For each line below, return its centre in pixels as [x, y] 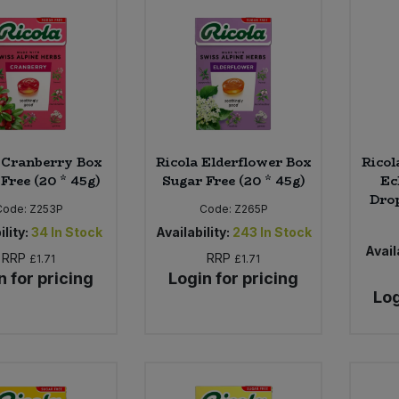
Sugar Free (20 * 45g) [233, 181]
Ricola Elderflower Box [233, 163]
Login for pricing [234, 279]
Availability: [192, 232]
